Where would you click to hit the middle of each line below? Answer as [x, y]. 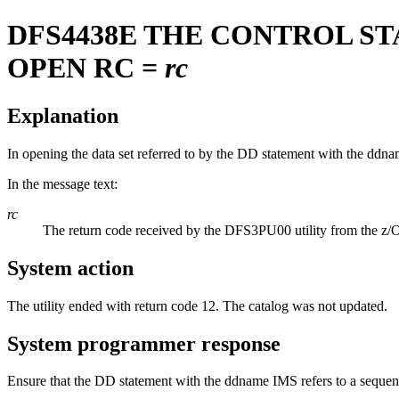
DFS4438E [72, 35]
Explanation [63, 115]
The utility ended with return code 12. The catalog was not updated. [197, 305]
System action [70, 268]
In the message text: [62, 183]
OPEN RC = [82, 68]
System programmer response [144, 343]
